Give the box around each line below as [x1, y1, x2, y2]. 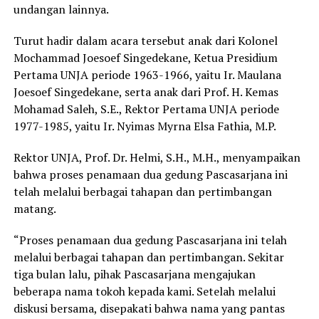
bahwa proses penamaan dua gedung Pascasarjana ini [13, 167, 288, 183]
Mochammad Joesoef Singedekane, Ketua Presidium [13, 50, 278, 66]
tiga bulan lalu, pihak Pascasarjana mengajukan [13, 266, 256, 283]
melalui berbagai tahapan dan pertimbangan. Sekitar [13, 249, 284, 266]
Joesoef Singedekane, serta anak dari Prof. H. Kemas [13, 84, 278, 100]
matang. [13, 201, 56, 217]
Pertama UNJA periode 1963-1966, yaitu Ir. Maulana [13, 67, 281, 83]
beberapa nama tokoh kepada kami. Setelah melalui [13, 283, 276, 300]
